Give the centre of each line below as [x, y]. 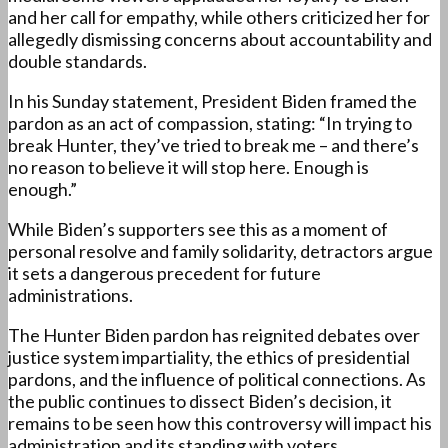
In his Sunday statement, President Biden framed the [212, 101]
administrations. [70, 295]
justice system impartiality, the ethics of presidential [209, 357]
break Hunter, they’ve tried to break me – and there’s [213, 145]
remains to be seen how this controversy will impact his [220, 423]
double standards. [77, 61]
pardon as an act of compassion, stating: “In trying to [210, 123]
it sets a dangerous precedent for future [164, 273]
